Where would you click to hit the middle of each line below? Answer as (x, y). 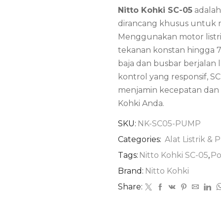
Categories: (141, 140)
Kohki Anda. (141, 104)
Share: (130, 187)
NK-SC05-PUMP (169, 124)
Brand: (131, 171)
